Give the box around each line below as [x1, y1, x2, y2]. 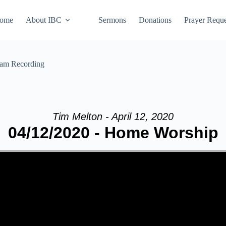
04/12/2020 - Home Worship [8, 124, 218, 142]
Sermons [98, 16, 126, 24]
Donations [138, 16, 172, 24]
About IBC [25, 16, 62, 24]
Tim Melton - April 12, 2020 [52, 111, 174, 122]
